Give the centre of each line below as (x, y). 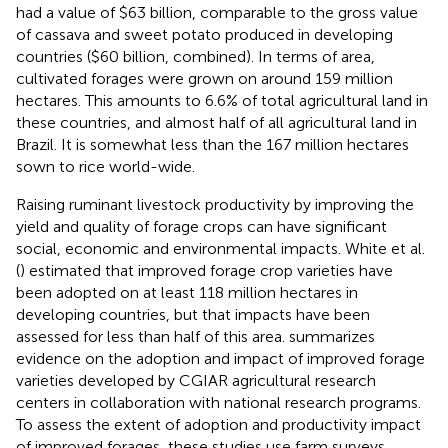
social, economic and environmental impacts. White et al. (220, 248)
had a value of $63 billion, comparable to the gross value (217, 12)
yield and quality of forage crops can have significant (201, 226)
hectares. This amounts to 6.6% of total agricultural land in (222, 100)
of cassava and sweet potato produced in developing (204, 34)
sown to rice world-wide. (105, 166)
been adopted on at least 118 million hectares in (187, 292)
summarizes (332, 336)
